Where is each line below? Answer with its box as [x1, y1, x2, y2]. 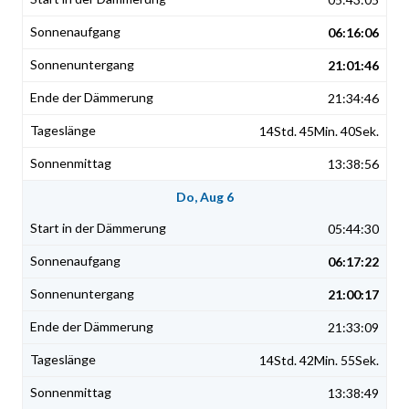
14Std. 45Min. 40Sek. [259, 123, 379, 140]
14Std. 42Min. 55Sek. [259, 352, 379, 369]
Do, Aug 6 [175, 189, 234, 205]
